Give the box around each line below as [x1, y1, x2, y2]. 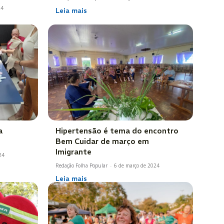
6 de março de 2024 [114, 161, 159, 169]
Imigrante [55, 146, 91, 156]
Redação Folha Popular [55, 161, 107, 169]
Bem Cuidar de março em [55, 136, 149, 146]
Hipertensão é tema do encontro [55, 125, 178, 135]
